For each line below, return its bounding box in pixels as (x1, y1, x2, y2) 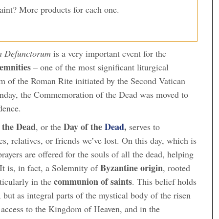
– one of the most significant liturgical (31, 61, 169, 73)
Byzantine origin (100, 161, 163, 174)
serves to (127, 120, 160, 132)
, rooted (163, 161, 190, 174)
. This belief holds (132, 175, 197, 187)
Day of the (64, 120, 105, 133)
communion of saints (54, 175, 132, 188)
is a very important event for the (51, 47, 166, 59)
